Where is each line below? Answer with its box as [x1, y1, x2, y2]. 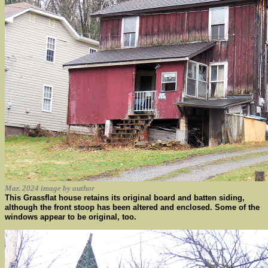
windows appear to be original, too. [5, 212, 136, 221]
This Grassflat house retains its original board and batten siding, [5, 193, 245, 202]
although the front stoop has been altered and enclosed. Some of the [5, 203, 260, 212]
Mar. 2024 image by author [5, 184, 95, 193]
